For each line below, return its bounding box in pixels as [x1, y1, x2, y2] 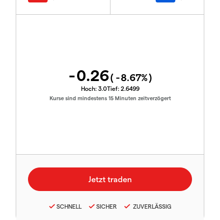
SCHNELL [56, 202, 82, 210]
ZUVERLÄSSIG [131, 202, 171, 210]
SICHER [96, 202, 117, 210]
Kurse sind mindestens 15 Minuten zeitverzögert [49, 95, 171, 101]
